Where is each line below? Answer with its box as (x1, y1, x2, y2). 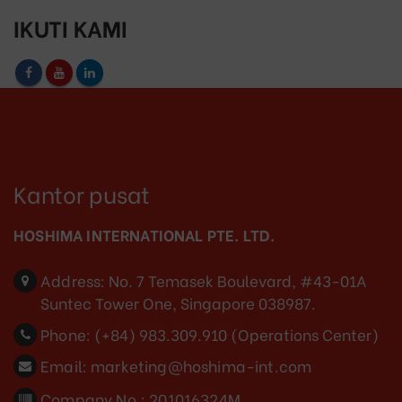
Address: (40, 269, 106, 293)
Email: (40, 354, 88, 378)
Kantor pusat (13, 177, 150, 211)
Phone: (40, 323, 92, 346)
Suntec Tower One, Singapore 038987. (40, 292, 316, 315)
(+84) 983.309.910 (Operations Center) (94, 323, 380, 346)
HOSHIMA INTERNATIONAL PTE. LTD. (13, 223, 275, 247)
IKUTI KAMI (13, 11, 127, 45)
